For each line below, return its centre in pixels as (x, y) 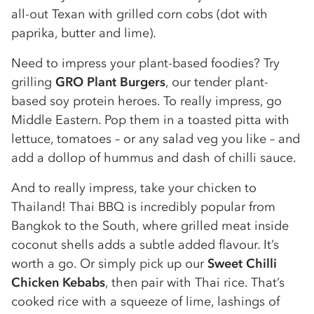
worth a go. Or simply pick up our (109, 264)
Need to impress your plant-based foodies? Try (145, 63)
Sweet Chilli (242, 264)
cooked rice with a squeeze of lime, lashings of (145, 301)
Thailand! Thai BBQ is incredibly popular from (143, 207)
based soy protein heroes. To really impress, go (146, 101)
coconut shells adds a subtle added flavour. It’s (145, 245)
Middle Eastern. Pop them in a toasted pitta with (150, 120)
